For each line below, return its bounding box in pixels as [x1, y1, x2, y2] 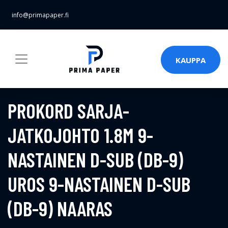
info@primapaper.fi [12, 11, 69, 19]
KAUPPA [176, 54, 206, 65]
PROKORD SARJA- [8, 98, 129, 123]
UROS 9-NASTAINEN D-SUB [8, 172, 190, 196]
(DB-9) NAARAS [8, 196, 112, 220]
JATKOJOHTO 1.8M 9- [8, 123, 153, 147]
